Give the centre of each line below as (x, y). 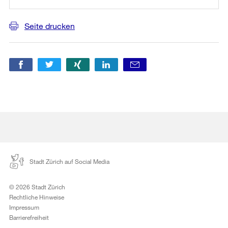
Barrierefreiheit (29, 218)
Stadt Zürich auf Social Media (69, 162)
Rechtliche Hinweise (37, 197)
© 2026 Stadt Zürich (37, 187)
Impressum (24, 207)
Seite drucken (50, 26)
